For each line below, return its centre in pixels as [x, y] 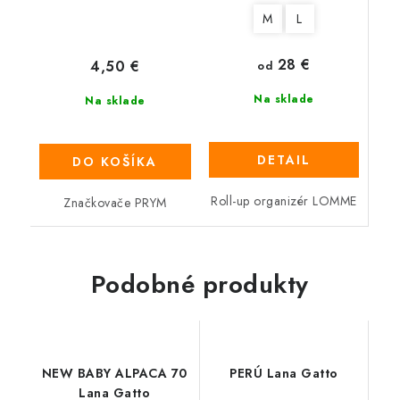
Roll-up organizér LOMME [284, 201]
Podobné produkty [200, 284]
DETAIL [283, 160]
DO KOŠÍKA [115, 161]
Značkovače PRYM [115, 202]
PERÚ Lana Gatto [284, 373]
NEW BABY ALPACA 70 [114, 373]
